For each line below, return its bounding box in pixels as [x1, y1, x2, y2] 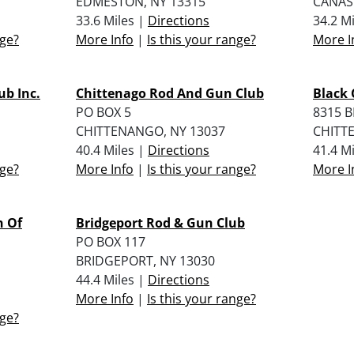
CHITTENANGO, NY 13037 [76, 122, 225, 140]
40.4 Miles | [76, 141, 148, 159]
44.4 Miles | [76, 270, 148, 288]
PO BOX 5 [76, 103, 131, 121]
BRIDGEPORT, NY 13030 [76, 251, 215, 269]
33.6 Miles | [76, 11, 148, 29]
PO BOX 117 [76, 232, 145, 250]
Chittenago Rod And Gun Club [76, 84, 264, 102]
